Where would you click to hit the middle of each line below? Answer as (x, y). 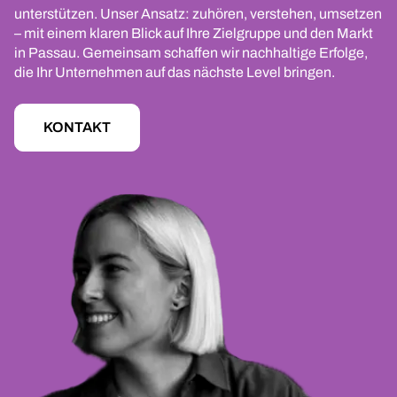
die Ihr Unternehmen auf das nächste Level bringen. (175, 73)
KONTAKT (77, 128)
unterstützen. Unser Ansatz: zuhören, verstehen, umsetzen (198, 14)
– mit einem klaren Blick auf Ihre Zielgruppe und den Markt (194, 34)
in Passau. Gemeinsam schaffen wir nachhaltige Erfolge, (191, 53)
